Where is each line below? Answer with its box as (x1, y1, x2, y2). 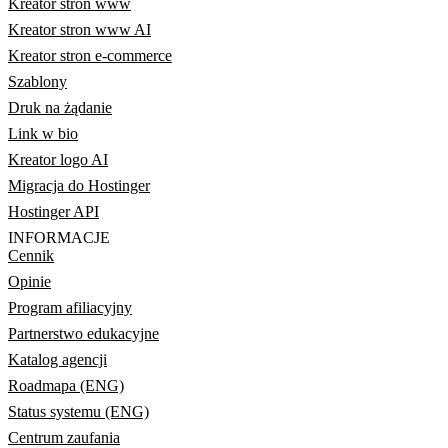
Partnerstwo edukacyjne (8, 325, 159, 342)
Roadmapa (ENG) (8, 377, 124, 394)
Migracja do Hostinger (8, 177, 150, 194)
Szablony (8, 73, 67, 90)
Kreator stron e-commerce (8, 47, 172, 64)
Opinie (8, 273, 51, 290)
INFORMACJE (8, 229, 110, 246)
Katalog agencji (8, 351, 107, 368)
